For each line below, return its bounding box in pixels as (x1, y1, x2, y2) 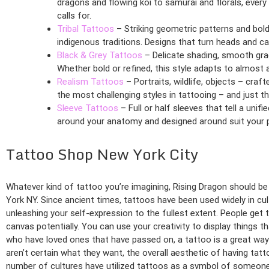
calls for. (57, 10, 91, 22)
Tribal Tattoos (57, 23, 114, 35)
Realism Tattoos (57, 76, 124, 88)
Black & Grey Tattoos (57, 50, 142, 61)
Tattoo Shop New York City (6, 142, 199, 167)
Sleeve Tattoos (57, 103, 118, 114)
